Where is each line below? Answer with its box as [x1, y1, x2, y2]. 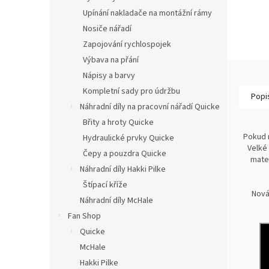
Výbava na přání [83, 54, 139, 66]
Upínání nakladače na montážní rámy [83, 7, 212, 19]
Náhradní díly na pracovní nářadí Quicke [80, 101, 220, 113]
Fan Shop [68, 210, 101, 222]
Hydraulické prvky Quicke [83, 132, 174, 144]
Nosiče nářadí [83, 23, 131, 35]
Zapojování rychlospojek [83, 38, 171, 50]
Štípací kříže [83, 179, 127, 191]
